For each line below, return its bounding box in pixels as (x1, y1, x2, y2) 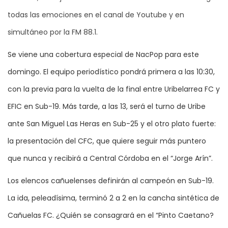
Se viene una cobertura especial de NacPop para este (8, 49, 199, 60)
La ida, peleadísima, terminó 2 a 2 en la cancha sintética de (8, 192, 219, 203)
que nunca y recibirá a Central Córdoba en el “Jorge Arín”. (8, 153, 213, 163)
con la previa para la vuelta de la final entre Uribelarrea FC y (8, 83, 220, 94)
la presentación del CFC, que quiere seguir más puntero (8, 135, 206, 146)
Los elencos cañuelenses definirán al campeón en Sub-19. (8, 175, 214, 186)
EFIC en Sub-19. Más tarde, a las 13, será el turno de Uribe (8, 101, 206, 111)
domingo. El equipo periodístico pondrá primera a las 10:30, (8, 66, 215, 77)
